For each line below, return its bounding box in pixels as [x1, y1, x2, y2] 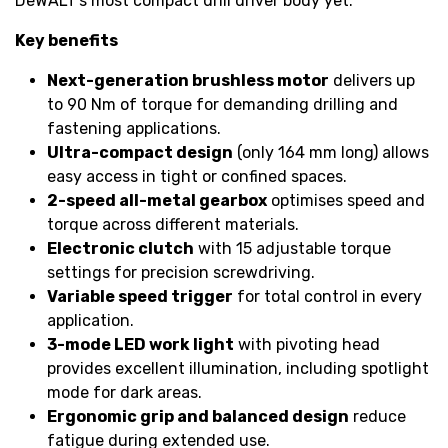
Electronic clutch [47, 238, 194, 258]
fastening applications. [47, 118, 221, 138]
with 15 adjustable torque [194, 238, 391, 258]
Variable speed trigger [47, 286, 233, 306]
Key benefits [15, 30, 118, 50]
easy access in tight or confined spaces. [47, 166, 347, 186]
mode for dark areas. [47, 382, 202, 402]
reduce [349, 406, 406, 426]
